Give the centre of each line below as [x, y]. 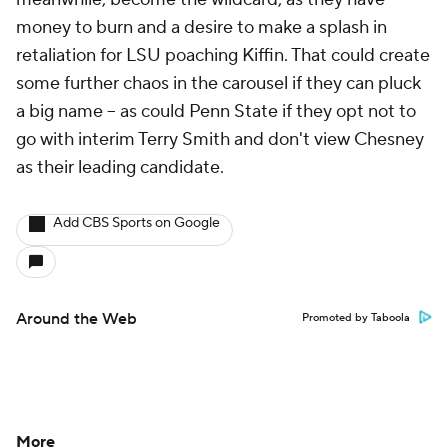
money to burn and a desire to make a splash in [201, 27]
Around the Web [76, 319]
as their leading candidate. [122, 167]
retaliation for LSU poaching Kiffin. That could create [223, 55]
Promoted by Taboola [356, 318]
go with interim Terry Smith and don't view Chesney [220, 139]
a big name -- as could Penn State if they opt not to [216, 111]
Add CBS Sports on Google [136, 223]
